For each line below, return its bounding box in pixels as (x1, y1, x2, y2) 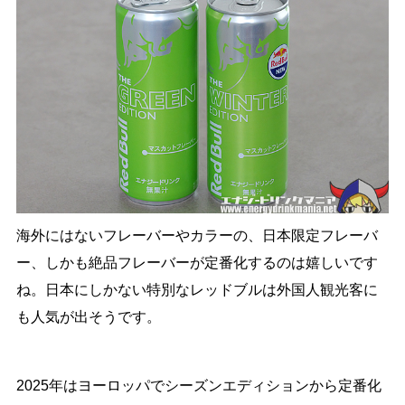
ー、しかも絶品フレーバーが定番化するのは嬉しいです (15, 254, 378, 270)
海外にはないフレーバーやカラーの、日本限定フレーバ (15, 227, 378, 243)
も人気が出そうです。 (15, 308, 161, 325)
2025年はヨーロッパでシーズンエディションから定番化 (15, 377, 381, 393)
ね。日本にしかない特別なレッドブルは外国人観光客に (15, 281, 378, 297)
